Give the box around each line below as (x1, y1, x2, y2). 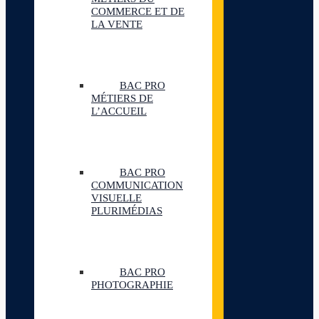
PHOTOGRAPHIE (91, 279, 173, 291)
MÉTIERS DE (91, 93, 153, 104)
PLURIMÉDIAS (91, 205, 162, 216)
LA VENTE (91, 19, 142, 30)
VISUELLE (91, 192, 142, 204)
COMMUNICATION (91, 179, 183, 191)
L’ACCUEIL (91, 105, 147, 117)
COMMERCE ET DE (91, 6, 184, 17)
